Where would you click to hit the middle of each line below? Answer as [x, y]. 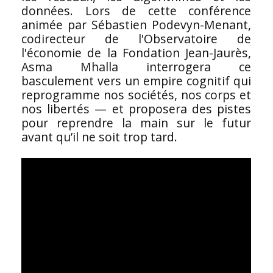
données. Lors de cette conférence [136, 10]
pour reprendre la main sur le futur [136, 122]
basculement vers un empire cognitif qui [136, 80]
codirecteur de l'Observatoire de [136, 38]
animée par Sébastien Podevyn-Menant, [136, 24]
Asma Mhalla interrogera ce [136, 66]
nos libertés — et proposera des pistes [136, 108]
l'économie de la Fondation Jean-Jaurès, [136, 52]
